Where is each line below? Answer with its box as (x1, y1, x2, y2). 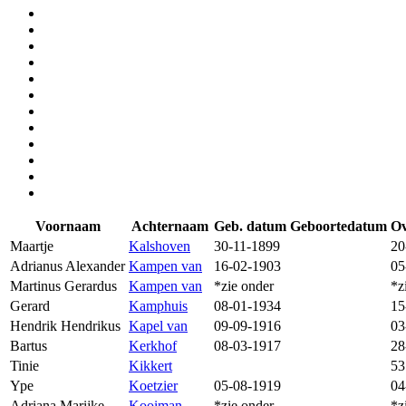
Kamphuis (129, 297, 188, 314)
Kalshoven (129, 237, 190, 254)
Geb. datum (214, 217, 286, 234)
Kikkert (129, 357, 172, 373)
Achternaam (130, 217, 208, 234)
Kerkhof (129, 337, 177, 353)
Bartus (10, 337, 47, 353)
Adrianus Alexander (10, 257, 125, 274)
